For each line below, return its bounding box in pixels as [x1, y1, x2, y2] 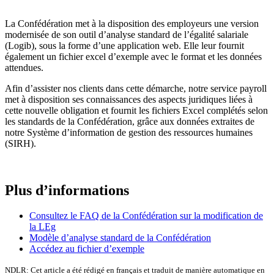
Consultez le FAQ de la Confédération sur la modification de [29, 210, 263, 221]
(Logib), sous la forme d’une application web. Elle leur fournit [5, 40, 244, 51]
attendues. [5, 62, 43, 73]
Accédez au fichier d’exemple [29, 243, 144, 254]
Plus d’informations [5, 182, 129, 198]
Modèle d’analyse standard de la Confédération [29, 232, 211, 243]
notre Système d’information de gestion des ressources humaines [5, 127, 253, 138]
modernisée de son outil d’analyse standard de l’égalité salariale [5, 29, 248, 40]
